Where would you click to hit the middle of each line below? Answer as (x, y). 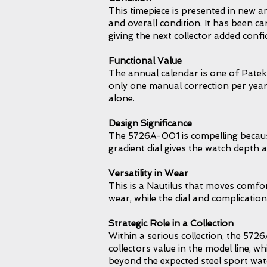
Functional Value (145, 61)
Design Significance (150, 123)
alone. (122, 98)
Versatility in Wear (148, 173)
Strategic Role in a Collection (171, 223)
